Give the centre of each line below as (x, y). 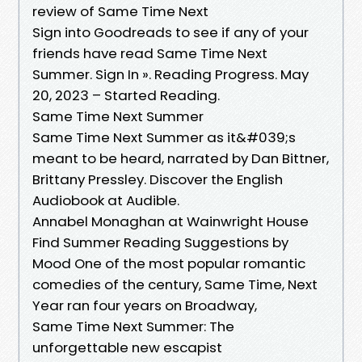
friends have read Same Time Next (150, 53)
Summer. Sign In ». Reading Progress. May (170, 74)
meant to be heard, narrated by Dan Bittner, (181, 158)
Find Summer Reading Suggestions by (160, 242)
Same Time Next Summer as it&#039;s (164, 137)
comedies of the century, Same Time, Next (175, 284)
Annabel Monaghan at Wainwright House (170, 221)
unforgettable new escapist (127, 347)
